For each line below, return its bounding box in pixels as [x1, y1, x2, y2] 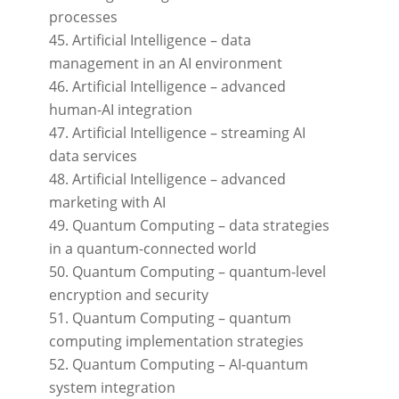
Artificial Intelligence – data [71, 30, 251, 51]
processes [48, 7, 118, 28]
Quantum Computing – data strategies [71, 216, 330, 236]
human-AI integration [48, 100, 192, 120]
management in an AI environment [48, 53, 282, 74]
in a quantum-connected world [48, 239, 256, 259]
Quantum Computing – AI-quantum [71, 354, 308, 375]
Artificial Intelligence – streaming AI [71, 123, 305, 143]
